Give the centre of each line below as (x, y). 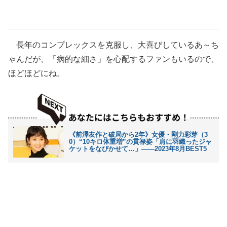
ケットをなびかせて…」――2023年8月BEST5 (138, 148)
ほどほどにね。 (36, 73)
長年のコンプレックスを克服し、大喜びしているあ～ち (113, 45)
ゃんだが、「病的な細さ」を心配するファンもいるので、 (113, 59)
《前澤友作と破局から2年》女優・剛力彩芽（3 (138, 134)
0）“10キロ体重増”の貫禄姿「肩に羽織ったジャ (140, 141)
